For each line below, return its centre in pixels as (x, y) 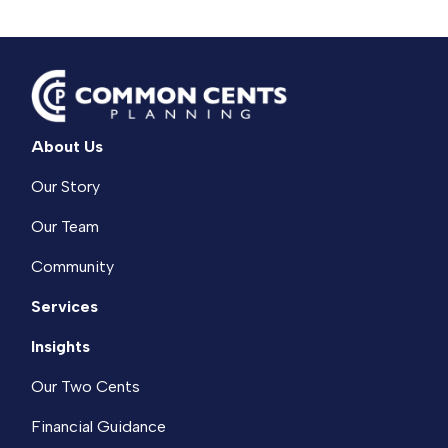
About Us (67, 147)
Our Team (65, 227)
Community (73, 267)
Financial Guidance (99, 427)
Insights (61, 347)
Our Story (66, 187)
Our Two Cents (86, 387)
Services (65, 307)
